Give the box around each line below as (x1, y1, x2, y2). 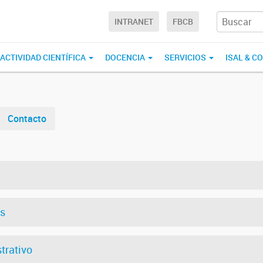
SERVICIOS (164, 52, 208, 63)
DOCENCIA (105, 52, 147, 63)
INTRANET (114, 16, 153, 28)
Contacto (8, 112, 46, 125)
